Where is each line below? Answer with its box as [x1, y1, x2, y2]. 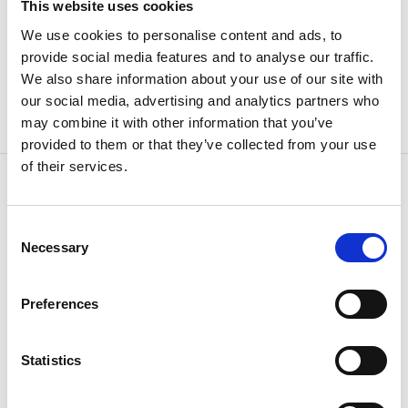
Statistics [21, 352, 81, 368]
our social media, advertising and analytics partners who [21, 92, 379, 108]
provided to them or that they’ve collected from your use [21, 136, 376, 152]
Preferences [21, 295, 99, 311]
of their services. [21, 158, 127, 174]
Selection [6, 242, 62, 259]
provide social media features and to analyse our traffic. [21, 48, 374, 65]
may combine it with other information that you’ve [21, 114, 333, 130]
